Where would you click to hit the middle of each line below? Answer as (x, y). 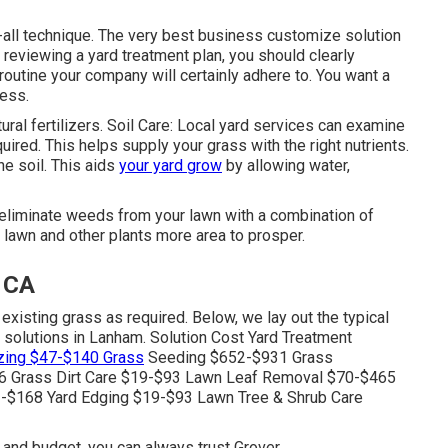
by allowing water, (286, 165)
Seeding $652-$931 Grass (238, 357)
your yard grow (170, 165)
